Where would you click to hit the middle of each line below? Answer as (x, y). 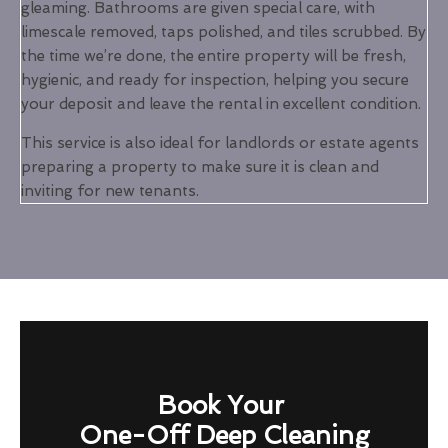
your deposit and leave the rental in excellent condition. (221, 103)
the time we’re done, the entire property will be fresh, (213, 55)
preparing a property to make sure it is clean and (200, 166)
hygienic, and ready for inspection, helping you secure (215, 79)
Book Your (224, 405)
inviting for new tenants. (110, 190)
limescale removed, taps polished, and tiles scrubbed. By (223, 31)
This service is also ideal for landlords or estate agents (220, 142)
